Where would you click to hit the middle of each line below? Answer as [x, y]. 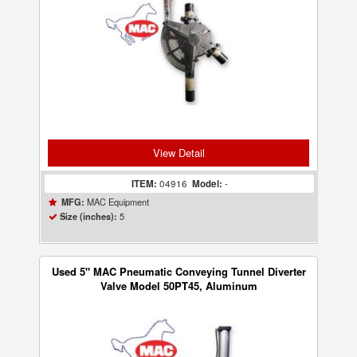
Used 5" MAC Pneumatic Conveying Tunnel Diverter [178, 271]
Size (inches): [89, 216]
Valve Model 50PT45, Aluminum [178, 286]
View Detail [178, 153]
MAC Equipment [117, 202]
